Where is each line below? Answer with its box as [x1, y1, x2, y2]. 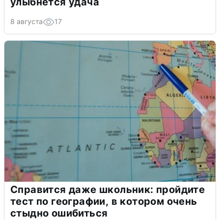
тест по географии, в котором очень [10, 195, 197, 208]
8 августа [10, 17, 43, 26]
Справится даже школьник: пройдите [10, 184, 205, 196]
